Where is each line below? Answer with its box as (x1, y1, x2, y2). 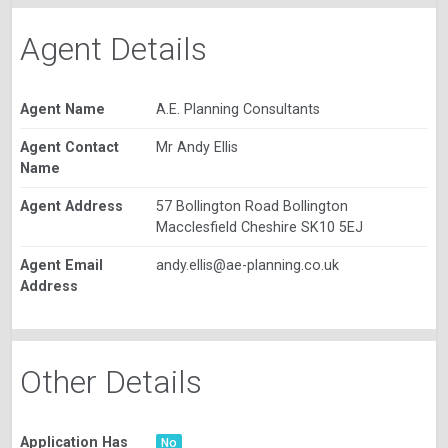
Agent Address (20, 198, 123, 215)
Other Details (20, 363, 202, 402)
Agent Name (20, 101, 105, 118)
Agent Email (20, 257, 103, 274)
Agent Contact (20, 139, 119, 156)
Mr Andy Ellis (155, 139, 238, 156)
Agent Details (20, 30, 207, 69)
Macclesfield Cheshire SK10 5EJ (155, 219, 363, 236)
